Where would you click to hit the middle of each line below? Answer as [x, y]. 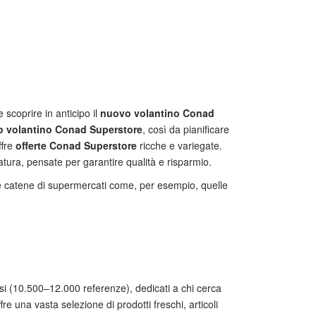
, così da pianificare [186, 129]
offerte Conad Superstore [76, 145]
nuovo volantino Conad [157, 113]
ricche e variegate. [180, 145]
